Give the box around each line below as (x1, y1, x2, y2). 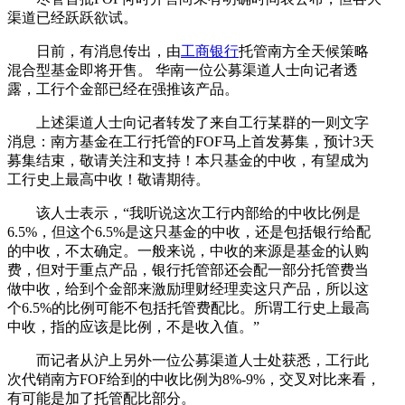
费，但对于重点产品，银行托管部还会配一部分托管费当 (7, 261, 369, 278)
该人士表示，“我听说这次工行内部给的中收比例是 (7, 204, 361, 221)
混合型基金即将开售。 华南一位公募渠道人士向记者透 (7, 61, 358, 78)
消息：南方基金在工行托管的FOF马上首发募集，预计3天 (7, 133, 374, 149)
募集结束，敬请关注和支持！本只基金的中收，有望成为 (7, 152, 369, 168)
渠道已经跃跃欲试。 (7, 9, 137, 25)
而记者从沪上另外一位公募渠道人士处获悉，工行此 (7, 352, 369, 368)
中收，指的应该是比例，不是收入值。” (7, 318, 259, 334)
